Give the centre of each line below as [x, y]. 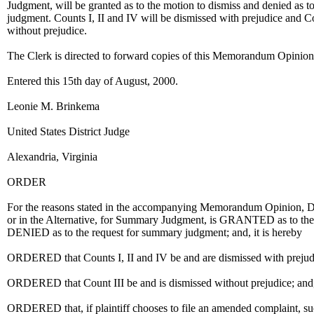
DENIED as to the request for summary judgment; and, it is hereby [155, 232]
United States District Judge [68, 131]
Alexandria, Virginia [52, 157]
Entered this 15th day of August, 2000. [93, 81]
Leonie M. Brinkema [53, 106]
